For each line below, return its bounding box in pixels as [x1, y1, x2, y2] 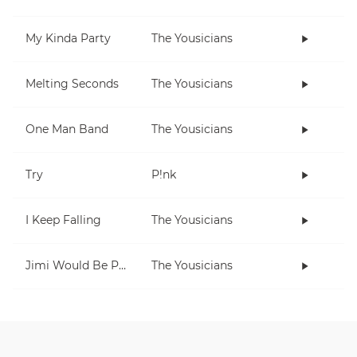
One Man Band [25, 122, 108, 137]
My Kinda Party [25, 31, 111, 46]
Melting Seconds [25, 76, 119, 92]
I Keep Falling [25, 213, 101, 228]
